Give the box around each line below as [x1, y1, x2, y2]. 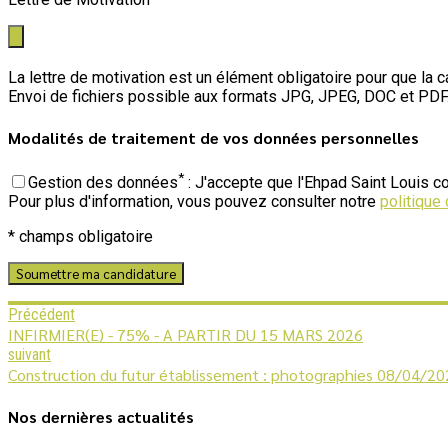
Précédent [8, 304, 75, 324]
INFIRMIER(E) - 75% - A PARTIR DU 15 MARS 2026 [8, 323, 363, 345]
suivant [8, 344, 51, 364]
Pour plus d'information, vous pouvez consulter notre [8, 191, 380, 211]
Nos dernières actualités [8, 406, 194, 428]
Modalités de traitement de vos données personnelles [8, 127, 419, 149]
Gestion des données [28, 172, 178, 192]
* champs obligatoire [8, 226, 153, 246]
